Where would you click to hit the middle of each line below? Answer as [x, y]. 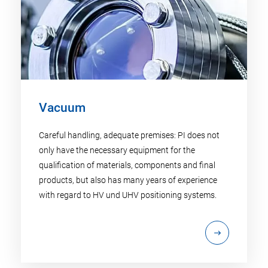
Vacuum [62, 108]
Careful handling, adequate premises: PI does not [129, 135]
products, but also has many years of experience [128, 180]
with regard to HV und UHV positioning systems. [128, 195]
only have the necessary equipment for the [117, 150]
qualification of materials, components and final [127, 165]
